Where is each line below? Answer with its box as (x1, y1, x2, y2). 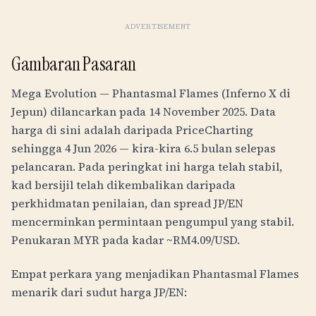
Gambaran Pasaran (11, 52, 136, 76)
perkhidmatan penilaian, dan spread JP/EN (11, 195, 243, 211)
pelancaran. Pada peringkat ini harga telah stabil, (11, 159, 282, 174)
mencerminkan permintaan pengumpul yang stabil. (11, 214, 294, 229)
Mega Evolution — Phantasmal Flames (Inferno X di (11, 85, 291, 101)
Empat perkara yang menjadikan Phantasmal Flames (11, 266, 299, 281)
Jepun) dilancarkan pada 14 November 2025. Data (11, 104, 276, 119)
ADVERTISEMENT (124, 22, 192, 31)
